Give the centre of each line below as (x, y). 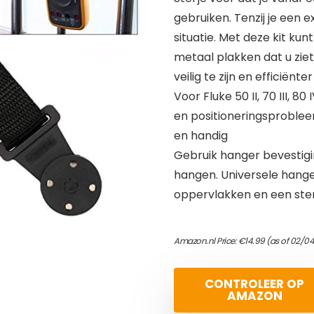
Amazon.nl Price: (206, 241)
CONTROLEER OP (254, 284)
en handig (201, 136)
